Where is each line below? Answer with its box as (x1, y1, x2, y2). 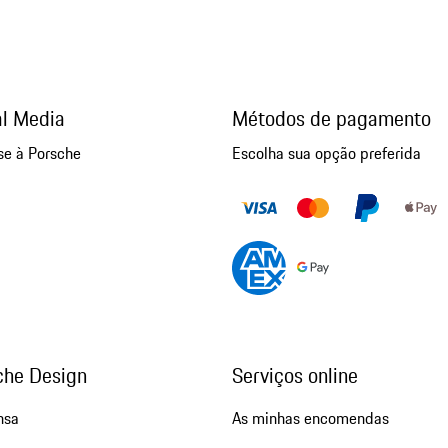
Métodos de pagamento (231, 103, 431, 135)
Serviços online (231, 360, 358, 392)
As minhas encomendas (231, 406, 389, 431)
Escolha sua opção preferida (231, 141, 421, 166)
